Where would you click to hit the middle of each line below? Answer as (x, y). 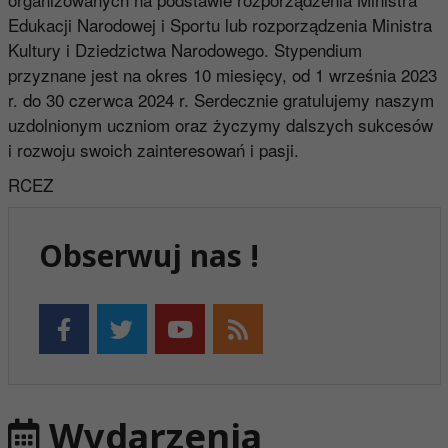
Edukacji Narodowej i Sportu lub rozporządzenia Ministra (219, 24)
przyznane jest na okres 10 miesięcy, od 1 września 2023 (222, 74)
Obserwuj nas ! (148, 255)
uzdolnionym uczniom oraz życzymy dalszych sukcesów (220, 124)
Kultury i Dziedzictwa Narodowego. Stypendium (184, 49)
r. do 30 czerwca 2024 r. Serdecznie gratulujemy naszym (220, 99)
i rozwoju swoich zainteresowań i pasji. (153, 149)
